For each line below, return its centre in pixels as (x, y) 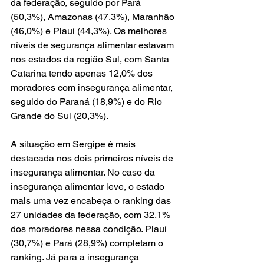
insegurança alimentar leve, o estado (89, 187)
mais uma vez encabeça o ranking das (92, 201)
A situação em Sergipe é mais (74, 144)
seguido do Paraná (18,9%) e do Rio (88, 102)
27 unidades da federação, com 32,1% (92, 215)
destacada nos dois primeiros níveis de (93, 158)
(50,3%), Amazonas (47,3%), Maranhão (94, 17)
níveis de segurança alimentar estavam (93, 45)
